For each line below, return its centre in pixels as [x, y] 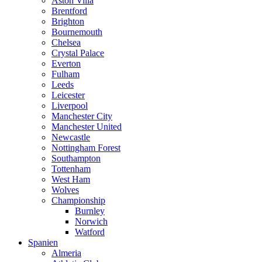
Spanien [43, 242]
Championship [78, 200]
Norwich [91, 221]
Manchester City [82, 116]
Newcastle [71, 137]
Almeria [66, 253]
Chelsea [66, 42]
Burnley [90, 211]
